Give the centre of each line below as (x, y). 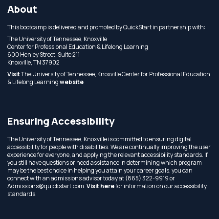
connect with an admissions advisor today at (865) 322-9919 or (91, 178)
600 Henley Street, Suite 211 (44, 55)
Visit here (100, 186)
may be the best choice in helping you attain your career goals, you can (100, 170)
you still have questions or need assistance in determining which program (105, 163)
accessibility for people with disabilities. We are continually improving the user (109, 147)
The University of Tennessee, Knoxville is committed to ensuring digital (99, 139)
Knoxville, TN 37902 (33, 62)
